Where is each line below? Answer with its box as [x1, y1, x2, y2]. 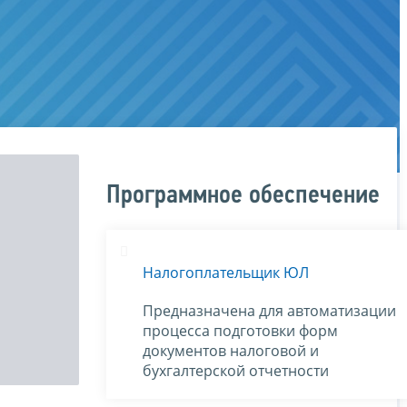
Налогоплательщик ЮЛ [143, 262, 309, 283]
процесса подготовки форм [143, 320, 338, 341]
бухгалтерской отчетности [143, 360, 329, 381]
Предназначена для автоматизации [143, 300, 396, 321]
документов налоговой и [143, 340, 319, 361]
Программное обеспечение [106, 182, 380, 209]
